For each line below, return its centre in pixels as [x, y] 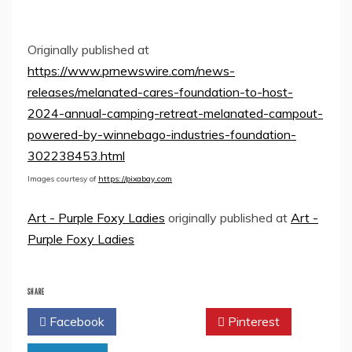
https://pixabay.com [135, 178]
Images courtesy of [63, 178]
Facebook [75, 321]
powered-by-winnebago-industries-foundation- [162, 134]
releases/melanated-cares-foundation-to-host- [160, 92]
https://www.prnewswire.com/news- [131, 70]
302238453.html [76, 155]
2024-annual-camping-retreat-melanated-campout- [175, 113]
